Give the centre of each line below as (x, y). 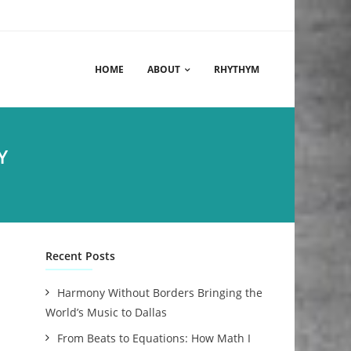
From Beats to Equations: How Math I (154, 338)
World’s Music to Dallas (107, 312)
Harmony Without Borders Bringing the (160, 293)
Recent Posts (81, 256)
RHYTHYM (237, 69)
